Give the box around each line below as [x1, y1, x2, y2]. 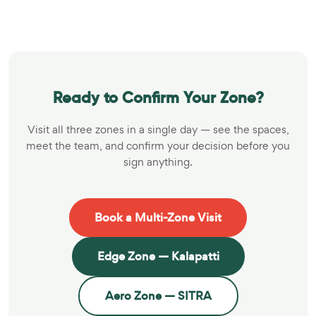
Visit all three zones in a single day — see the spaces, [27, 121, 289, 137]
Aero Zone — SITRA [104, 287, 212, 304]
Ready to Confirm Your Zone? [52, 87, 264, 107]
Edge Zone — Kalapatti [97, 248, 219, 265]
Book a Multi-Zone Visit [95, 209, 221, 226]
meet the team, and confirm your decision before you [26, 138, 290, 153]
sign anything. [123, 154, 193, 169]
